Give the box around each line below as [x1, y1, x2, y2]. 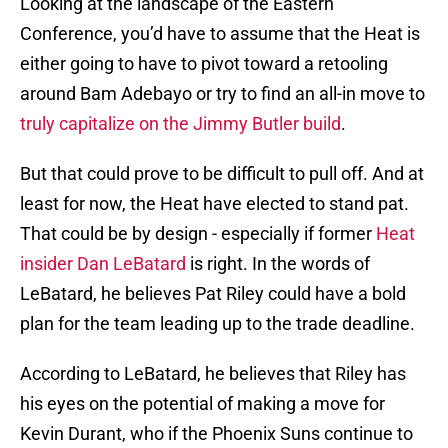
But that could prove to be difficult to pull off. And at [20, 163, 424, 185]
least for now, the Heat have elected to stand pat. [20, 193, 409, 215]
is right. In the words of [186, 253, 370, 275]
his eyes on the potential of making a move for [20, 393, 385, 415]
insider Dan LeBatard [20, 253, 186, 275]
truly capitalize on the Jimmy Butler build [20, 113, 341, 135]
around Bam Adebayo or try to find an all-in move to [20, 83, 425, 105]
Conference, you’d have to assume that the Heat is [20, 23, 420, 45]
